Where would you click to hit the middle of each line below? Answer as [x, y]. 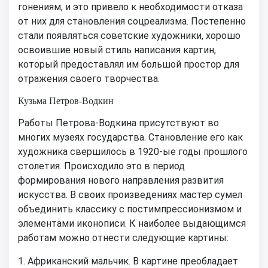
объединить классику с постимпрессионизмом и [130, 209]
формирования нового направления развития [121, 180]
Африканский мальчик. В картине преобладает [133, 261]
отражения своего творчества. [89, 78]
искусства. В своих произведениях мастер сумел [130, 194]
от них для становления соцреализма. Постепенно [132, 21]
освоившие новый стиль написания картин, [117, 50]
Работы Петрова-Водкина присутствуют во [118, 123]
